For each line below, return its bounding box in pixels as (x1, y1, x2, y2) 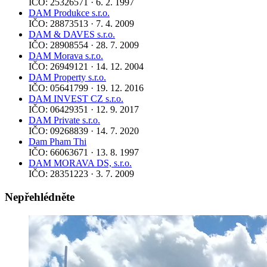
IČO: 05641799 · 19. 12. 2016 (29, 83, 144, 94)
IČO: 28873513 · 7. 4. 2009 (29, 18, 134, 29)
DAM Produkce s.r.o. (29, 8, 110, 18)
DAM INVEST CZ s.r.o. (29, 94, 123, 104)
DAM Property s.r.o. (29, 72, 106, 83)
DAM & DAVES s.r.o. (29, 29, 115, 40)
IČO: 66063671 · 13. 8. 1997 (29, 147, 139, 158)
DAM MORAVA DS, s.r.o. (29, 158, 132, 169)
